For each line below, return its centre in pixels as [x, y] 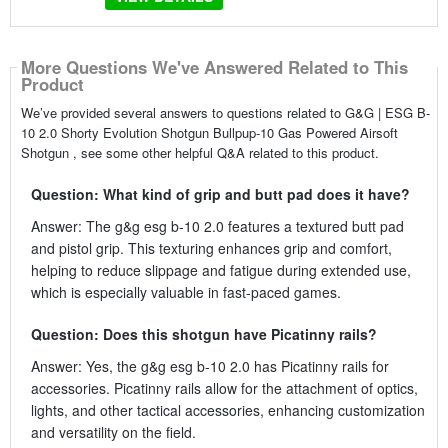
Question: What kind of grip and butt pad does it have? [220, 193]
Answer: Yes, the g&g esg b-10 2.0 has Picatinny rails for [209, 365]
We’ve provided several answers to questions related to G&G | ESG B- [225, 112]
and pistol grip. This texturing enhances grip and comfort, [211, 247]
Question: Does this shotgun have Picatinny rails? [203, 333]
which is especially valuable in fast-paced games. [185, 291]
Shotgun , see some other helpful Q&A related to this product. [199, 152]
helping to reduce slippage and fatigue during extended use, [220, 269]
